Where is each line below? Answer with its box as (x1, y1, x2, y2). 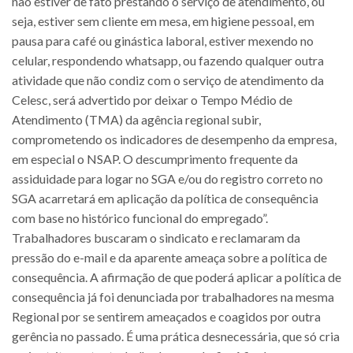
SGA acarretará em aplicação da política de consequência (12, 190, 318, 206)
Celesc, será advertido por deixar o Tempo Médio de (12, 91, 292, 107)
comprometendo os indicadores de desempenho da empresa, (12, 131, 336, 147)
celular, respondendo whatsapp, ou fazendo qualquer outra (12, 52, 324, 68)
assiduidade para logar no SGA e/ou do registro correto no (12, 170, 323, 186)
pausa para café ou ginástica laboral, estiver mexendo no (12, 32, 314, 48)
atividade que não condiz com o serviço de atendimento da (12, 72, 324, 87)
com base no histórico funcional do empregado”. (12, 210, 268, 225)
